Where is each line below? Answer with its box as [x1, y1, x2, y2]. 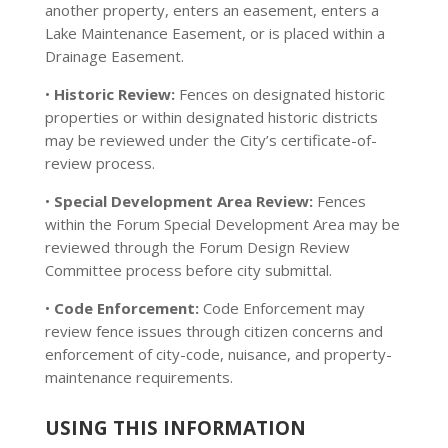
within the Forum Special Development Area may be [44, 214, 400, 234]
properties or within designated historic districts [44, 107, 378, 127]
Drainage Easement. [44, 46, 184, 66]
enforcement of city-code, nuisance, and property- [44, 344, 392, 364]
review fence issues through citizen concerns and [44, 321, 383, 341]
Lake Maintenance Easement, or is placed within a [44, 23, 385, 43]
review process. [44, 153, 155, 173]
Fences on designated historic [174, 84, 385, 104]
